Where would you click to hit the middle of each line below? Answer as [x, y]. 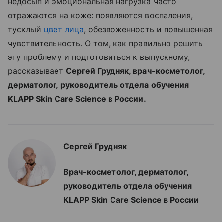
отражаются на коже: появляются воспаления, [101, 16]
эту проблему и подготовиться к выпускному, [99, 57]
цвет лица [64, 29]
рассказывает [37, 71]
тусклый [26, 29]
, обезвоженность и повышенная [148, 29]
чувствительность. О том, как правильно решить [106, 43]
